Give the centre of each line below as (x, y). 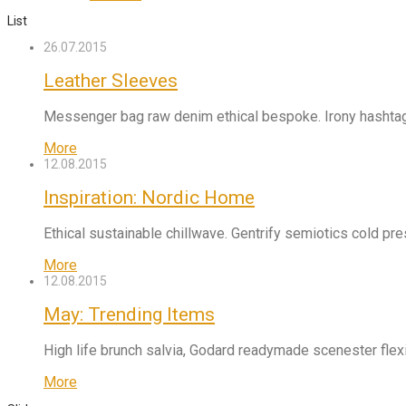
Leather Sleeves (111, 81)
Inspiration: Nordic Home (149, 198)
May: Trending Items (129, 315)
